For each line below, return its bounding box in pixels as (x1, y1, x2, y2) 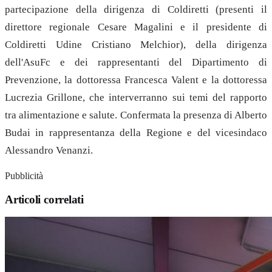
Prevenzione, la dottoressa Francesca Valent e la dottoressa (5, 74, 267, 86)
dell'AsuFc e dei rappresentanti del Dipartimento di (5, 56, 267, 69)
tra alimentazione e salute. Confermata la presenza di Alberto (5, 109, 267, 121)
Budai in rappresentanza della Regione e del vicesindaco (5, 127, 267, 139)
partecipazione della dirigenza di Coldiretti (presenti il (5, 4, 267, 16)
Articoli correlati (5, 192, 84, 206)
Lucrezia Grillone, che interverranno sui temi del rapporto (5, 92, 267, 104)
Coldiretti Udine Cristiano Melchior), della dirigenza (5, 39, 267, 51)
